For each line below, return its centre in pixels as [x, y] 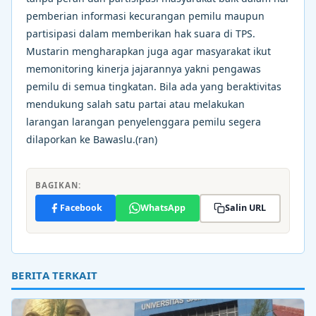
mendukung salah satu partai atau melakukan [135, 104]
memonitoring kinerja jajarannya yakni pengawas [144, 68]
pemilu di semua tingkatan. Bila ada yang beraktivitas [154, 86]
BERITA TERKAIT [55, 275]
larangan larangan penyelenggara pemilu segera [144, 121]
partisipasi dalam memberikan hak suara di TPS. [141, 33]
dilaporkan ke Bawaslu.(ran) [92, 139]
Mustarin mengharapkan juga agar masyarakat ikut [148, 51]
